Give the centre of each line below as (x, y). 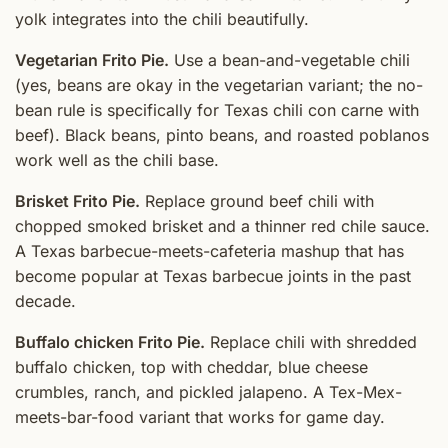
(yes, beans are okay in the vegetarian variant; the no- (219, 84)
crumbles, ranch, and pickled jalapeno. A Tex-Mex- (208, 391)
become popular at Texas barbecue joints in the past (213, 275)
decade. (45, 300)
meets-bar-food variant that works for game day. (200, 416)
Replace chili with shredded (311, 341)
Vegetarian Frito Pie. (92, 59)
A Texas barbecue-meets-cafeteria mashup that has (209, 250)
